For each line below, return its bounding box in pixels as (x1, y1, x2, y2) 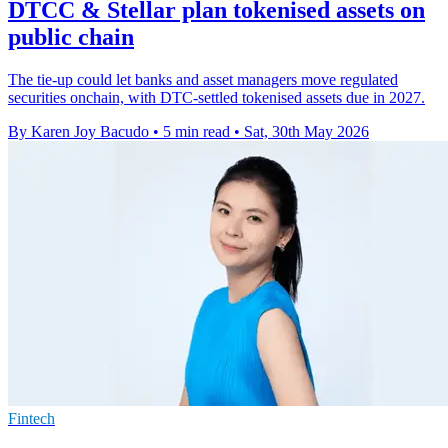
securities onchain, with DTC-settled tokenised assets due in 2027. (8, 89, 425, 107)
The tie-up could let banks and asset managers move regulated (8, 71, 398, 89)
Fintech (8, 410, 55, 428)
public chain (8, 24, 134, 51)
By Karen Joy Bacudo (8, 123, 149, 141)
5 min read (163, 123, 230, 141)
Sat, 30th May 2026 (244, 123, 369, 141)
